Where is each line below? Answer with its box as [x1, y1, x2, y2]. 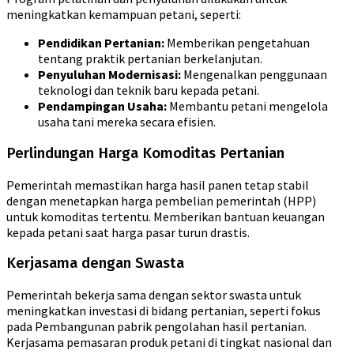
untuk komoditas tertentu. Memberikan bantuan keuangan [6, 208, 325, 224]
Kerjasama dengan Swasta [6, 254, 184, 273]
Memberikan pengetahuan [164, 35, 310, 51]
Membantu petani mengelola [167, 98, 328, 115]
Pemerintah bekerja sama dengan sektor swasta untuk [6, 287, 301, 303]
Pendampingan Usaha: [38, 98, 167, 115]
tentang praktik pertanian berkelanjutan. [38, 51, 262, 67]
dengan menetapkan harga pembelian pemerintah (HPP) [6, 192, 316, 209]
